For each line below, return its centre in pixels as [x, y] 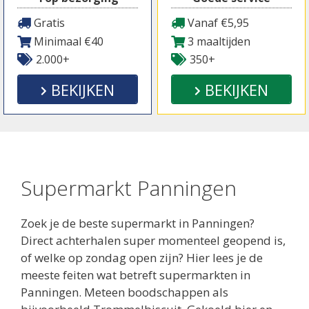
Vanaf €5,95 [217, 22]
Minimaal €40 [67, 41]
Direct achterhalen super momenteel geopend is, [153, 240]
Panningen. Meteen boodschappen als [124, 292]
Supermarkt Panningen [129, 188]
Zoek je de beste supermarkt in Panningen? [138, 223]
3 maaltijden [218, 41]
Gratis [48, 22]
